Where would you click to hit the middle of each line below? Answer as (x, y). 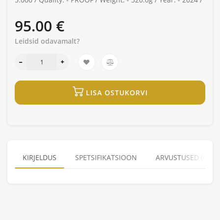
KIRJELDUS (40, 157)
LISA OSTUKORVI (117, 92)
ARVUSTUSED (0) (182, 157)
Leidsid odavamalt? (47, 41)
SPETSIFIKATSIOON (106, 157)
